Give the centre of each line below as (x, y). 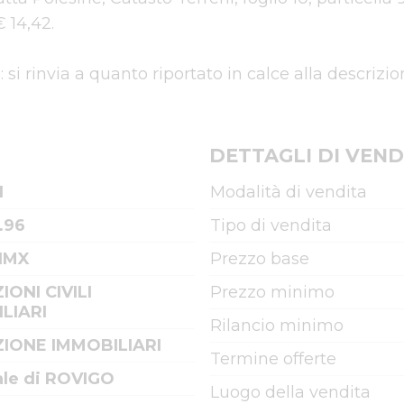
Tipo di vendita (271, 225)
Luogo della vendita (290, 392)
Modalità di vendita (289, 192)
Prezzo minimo (272, 292)
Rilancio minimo (277, 326)
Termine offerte (273, 359)
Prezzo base (260, 259)
